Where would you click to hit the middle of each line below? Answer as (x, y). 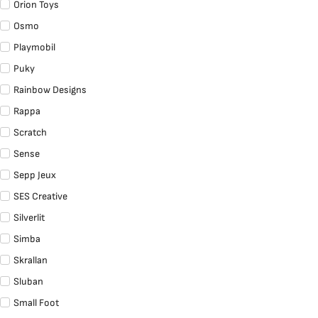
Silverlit (29, 218)
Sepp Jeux (35, 175)
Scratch (30, 133)
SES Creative (40, 197)
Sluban (28, 282)
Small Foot (36, 303)
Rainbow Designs (50, 90)
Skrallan (31, 261)
